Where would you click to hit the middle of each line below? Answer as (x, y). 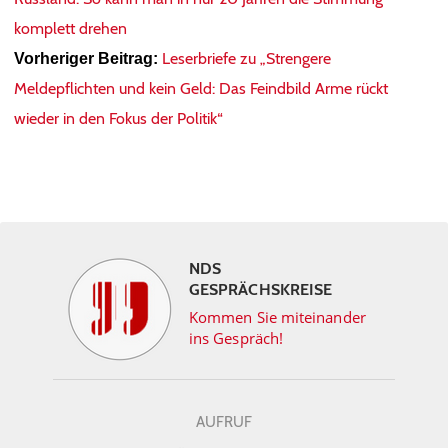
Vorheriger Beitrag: (86, 59)
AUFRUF (224, 422)
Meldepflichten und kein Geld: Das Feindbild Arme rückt (201, 89)
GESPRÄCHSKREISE (261, 290)
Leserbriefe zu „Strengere (246, 59)
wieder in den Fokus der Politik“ (118, 119)
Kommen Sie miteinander (277, 317)
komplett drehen (70, 29)
